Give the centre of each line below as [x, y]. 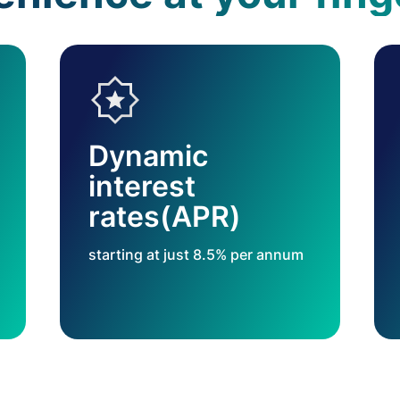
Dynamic [148, 156]
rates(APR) [164, 217]
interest [142, 186]
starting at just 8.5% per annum [196, 254]
